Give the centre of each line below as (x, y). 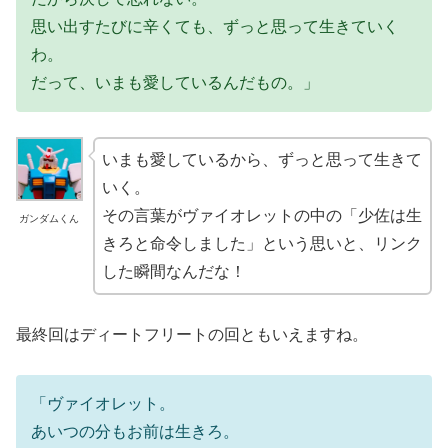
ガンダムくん (49, 219)
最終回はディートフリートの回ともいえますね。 (192, 334)
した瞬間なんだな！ (173, 272)
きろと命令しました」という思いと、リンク (261, 244)
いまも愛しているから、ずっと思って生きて (261, 160)
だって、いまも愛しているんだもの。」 (175, 82)
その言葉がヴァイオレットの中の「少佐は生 (261, 216)
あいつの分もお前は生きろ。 (135, 431)
